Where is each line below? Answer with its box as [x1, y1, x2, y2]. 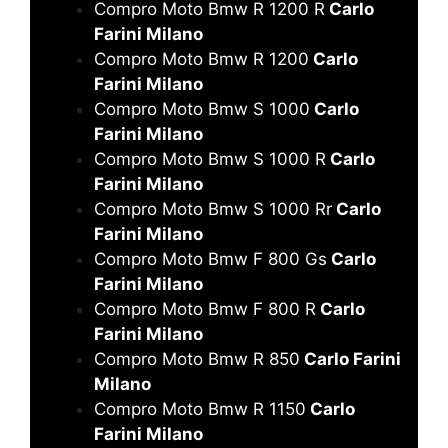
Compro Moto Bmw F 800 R [94, 298, 316, 319]
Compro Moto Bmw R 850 [94, 348, 300, 369]
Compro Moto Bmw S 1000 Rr [94, 198, 332, 219]
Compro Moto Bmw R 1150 [94, 398, 306, 419]
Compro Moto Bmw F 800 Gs [94, 248, 327, 269]
